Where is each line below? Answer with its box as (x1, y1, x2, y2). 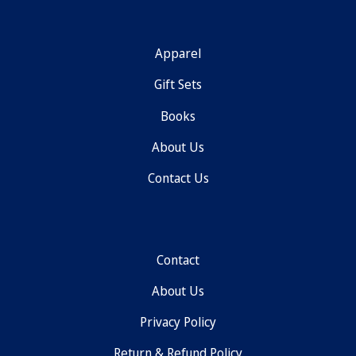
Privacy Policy (140, 312, 216, 331)
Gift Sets (154, 75, 202, 94)
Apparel (155, 44, 201, 63)
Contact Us (147, 168, 209, 187)
